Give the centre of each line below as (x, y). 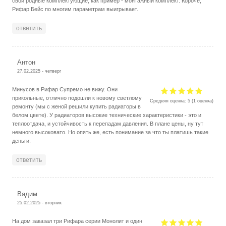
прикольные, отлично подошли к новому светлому (77, 98)
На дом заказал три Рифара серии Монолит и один (77, 221)
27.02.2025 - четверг (39, 71)
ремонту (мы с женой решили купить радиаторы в (77, 106)
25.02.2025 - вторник (40, 202)
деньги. (22, 140)
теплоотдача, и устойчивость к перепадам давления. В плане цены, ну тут (108, 123)
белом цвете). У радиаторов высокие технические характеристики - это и (107, 115)
